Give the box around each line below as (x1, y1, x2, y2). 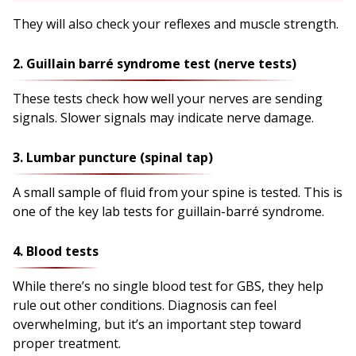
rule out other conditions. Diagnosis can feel (13, 296, 277, 314)
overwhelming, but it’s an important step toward (13, 315, 301, 333)
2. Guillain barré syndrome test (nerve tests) (13, 54, 296, 72)
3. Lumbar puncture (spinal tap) (13, 148, 213, 166)
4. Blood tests (13, 242, 99, 260)
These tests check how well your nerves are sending (13, 89, 323, 107)
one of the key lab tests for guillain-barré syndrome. (13, 202, 324, 220)
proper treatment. (13, 334, 121, 352)
